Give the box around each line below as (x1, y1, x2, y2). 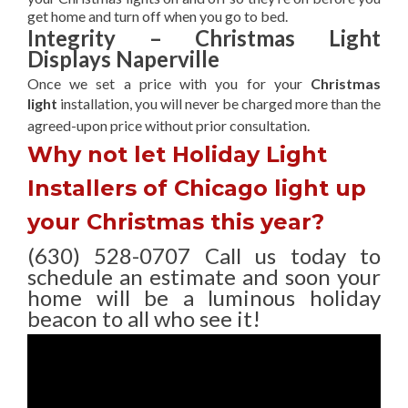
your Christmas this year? (27, 209, 324, 236)
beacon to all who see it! (27, 305, 260, 332)
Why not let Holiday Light (27, 141, 327, 168)
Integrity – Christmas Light (27, 25, 381, 52)
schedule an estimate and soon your (27, 263, 381, 291)
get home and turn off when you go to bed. (27, 7, 288, 25)
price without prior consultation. (110, 117, 310, 135)
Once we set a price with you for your (27, 75, 311, 93)
